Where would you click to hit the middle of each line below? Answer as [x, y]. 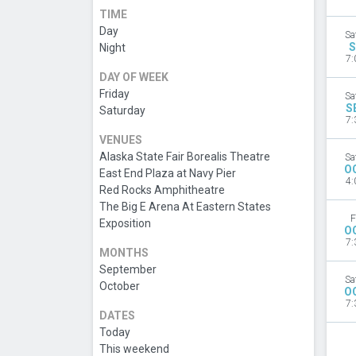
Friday [114, 94]
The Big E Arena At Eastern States [185, 207]
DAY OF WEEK [134, 77]
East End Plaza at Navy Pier [168, 174]
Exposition [125, 224]
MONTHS [124, 253]
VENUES [121, 140]
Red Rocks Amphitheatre [162, 190]
